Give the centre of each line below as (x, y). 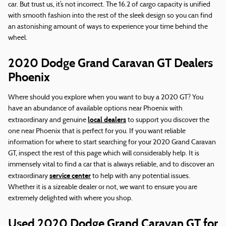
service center (70, 176)
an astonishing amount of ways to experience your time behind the (108, 27)
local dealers (107, 120)
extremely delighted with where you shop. (70, 199)
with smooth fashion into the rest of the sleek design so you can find (110, 16)
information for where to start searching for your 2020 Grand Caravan (112, 143)
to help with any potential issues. (140, 177)
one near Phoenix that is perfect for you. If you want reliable (97, 132)
